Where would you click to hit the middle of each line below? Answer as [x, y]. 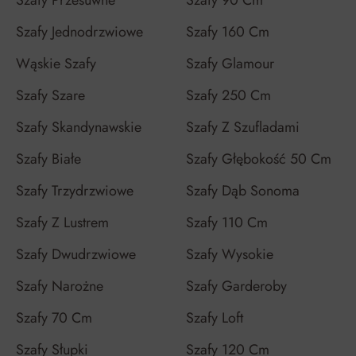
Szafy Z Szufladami [243, 127]
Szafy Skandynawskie [79, 127]
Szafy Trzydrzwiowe [75, 191]
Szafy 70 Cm [54, 318]
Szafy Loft [215, 318]
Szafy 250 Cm [228, 95]
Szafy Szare [50, 95]
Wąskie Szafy [56, 64]
